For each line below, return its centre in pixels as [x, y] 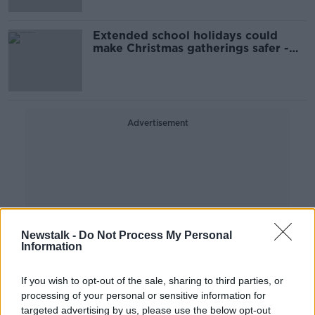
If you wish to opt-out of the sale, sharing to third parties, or [152, 281]
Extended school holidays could [185, 36]
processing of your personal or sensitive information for [143, 295]
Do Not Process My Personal [155, 235]
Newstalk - [50, 235]
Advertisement [157, 123]
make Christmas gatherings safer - [191, 48]
